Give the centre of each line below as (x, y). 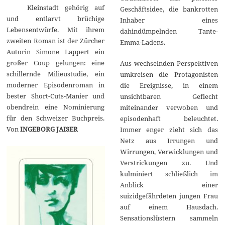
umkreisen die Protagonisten (169, 74)
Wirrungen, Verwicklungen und (169, 151)
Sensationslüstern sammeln (169, 218)
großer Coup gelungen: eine (56, 63)
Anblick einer (169, 185)
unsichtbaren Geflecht (169, 96)
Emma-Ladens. (142, 42)
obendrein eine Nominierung (56, 107)
